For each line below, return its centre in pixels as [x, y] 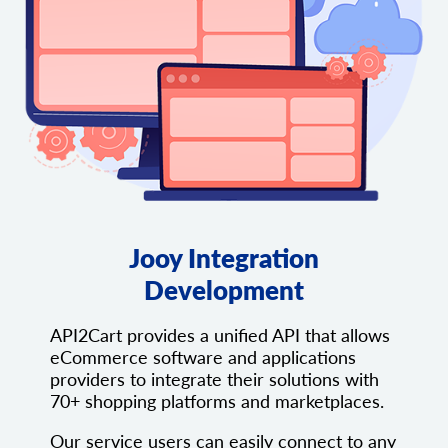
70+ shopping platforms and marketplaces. [217, 401]
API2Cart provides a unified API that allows [220, 335]
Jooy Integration [224, 258]
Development [224, 290]
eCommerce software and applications [203, 357]
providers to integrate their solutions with [214, 379]
